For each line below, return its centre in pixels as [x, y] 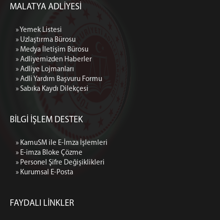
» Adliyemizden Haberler [54, 60]
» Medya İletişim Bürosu [52, 50]
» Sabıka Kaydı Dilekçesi [52, 89]
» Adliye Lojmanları [45, 69]
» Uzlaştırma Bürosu [46, 40]
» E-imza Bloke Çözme [49, 153]
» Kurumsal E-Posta [44, 173]
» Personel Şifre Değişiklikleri [60, 163]
